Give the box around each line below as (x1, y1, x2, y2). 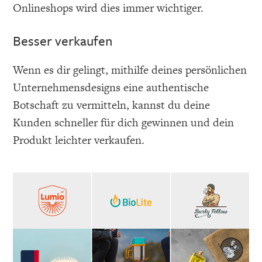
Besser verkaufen (13, 30, 113, 50)
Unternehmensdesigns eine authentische (13, 79, 209, 95)
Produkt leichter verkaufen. (13, 132, 145, 148)
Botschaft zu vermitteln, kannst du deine (13, 96, 211, 113)
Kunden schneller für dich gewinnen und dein (13, 114, 235, 130)
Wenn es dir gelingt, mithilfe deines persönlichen (13, 61, 247, 78)
